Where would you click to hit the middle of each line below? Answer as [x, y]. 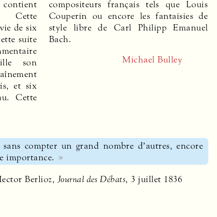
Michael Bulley [152, 59]
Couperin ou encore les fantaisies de [129, 16]
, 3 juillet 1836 [154, 179]
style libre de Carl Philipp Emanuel [129, 27]
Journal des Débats [92, 179]
